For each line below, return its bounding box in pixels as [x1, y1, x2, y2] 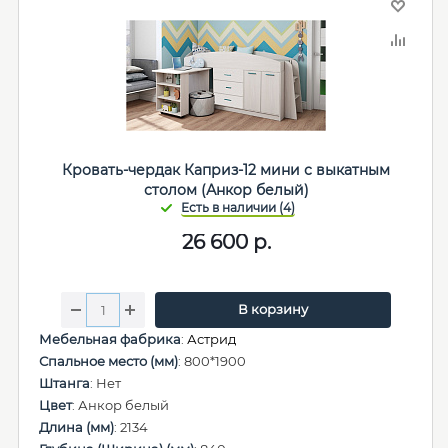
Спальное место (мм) [39, 353, 178, 369]
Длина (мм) [39, 419, 114, 435]
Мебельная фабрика [39, 331, 181, 347]
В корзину [237, 301, 308, 317]
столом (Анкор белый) [143, 181, 309, 199]
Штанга [39, 375, 90, 391]
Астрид [187, 331, 236, 347]
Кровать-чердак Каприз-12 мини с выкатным [62, 161, 390, 179]
